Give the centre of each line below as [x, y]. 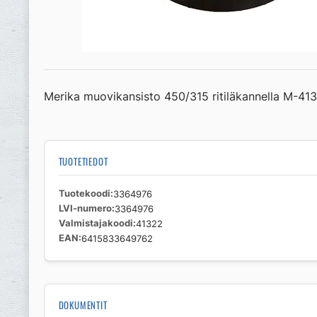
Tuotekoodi [84, 193]
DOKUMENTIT [83, 305]
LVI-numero [85, 208]
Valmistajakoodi [96, 223]
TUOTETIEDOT [83, 161]
